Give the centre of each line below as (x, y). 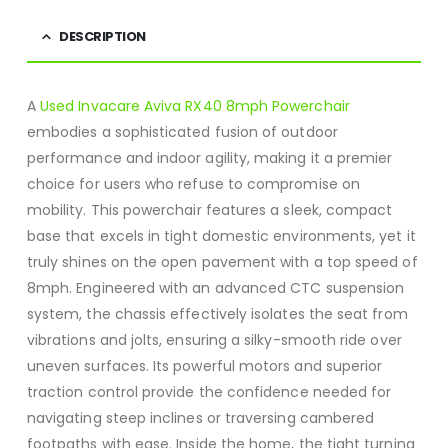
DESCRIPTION (102, 36)
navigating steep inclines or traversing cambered (200, 417)
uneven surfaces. (87, 365)
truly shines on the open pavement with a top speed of (222, 261)
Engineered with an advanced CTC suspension (240, 287)
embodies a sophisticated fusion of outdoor (182, 131)
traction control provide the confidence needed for (209, 391)
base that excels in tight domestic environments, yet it (221, 235)
